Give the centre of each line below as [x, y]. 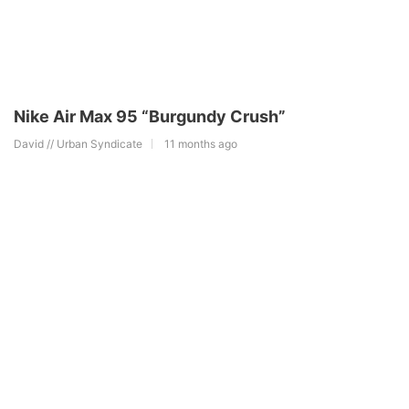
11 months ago [201, 144]
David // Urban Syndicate [78, 144]
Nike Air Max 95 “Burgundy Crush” [150, 117]
